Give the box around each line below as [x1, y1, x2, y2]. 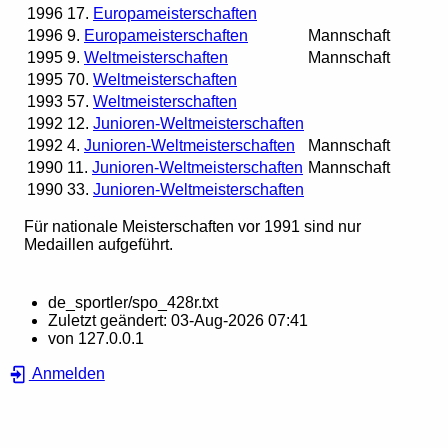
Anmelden [28, 365, 105, 383]
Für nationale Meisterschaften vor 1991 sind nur [24, 218, 361, 236]
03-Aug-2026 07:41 [171, 312, 308, 330]
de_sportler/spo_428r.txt [48, 294, 218, 312]
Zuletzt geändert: [48, 312, 171, 330]
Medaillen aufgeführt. [24, 236, 173, 254]
